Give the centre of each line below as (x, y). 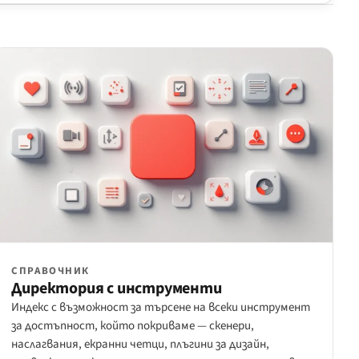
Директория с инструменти (117, 289)
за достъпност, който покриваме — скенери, (133, 326)
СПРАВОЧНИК (50, 271)
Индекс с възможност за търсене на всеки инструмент (161, 308)
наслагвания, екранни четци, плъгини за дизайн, (141, 345)
